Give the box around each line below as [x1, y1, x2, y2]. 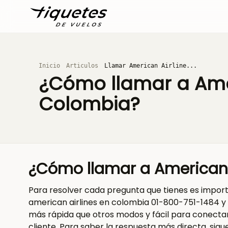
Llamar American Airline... [104, 62, 197, 69]
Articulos [66, 62, 98, 69]
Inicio [39, 62, 60, 69]
